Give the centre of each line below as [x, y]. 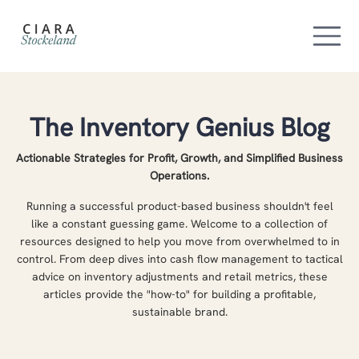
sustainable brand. [179, 312]
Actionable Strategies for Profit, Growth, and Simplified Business [179, 158]
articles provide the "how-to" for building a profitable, [179, 294]
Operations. [179, 175]
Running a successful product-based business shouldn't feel [179, 206]
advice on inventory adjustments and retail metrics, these [179, 276]
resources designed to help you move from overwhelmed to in [179, 241]
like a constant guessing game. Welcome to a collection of [179, 224]
